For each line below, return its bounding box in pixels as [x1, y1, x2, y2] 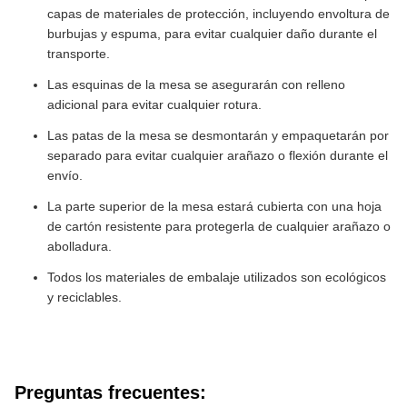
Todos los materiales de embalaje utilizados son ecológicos [47, 270, 386, 284]
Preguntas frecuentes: [15, 382, 206, 402]
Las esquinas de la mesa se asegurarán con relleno [47, 77, 345, 92]
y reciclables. [47, 290, 122, 304]
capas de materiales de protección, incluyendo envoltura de [47, 6, 390, 21]
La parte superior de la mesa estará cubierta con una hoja [47, 199, 382, 213]
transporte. [47, 46, 110, 61]
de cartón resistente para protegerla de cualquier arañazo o [47, 219, 391, 233]
